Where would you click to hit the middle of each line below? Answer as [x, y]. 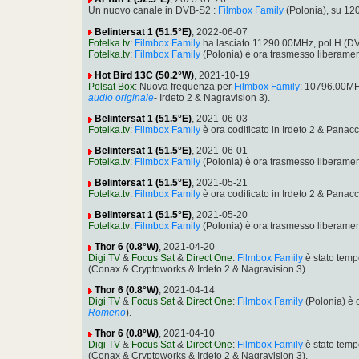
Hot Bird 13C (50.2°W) [144, 75]
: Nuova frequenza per [184, 86]
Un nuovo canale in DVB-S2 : [153, 11]
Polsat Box [111, 86]
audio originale [121, 98]
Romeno [107, 313]
